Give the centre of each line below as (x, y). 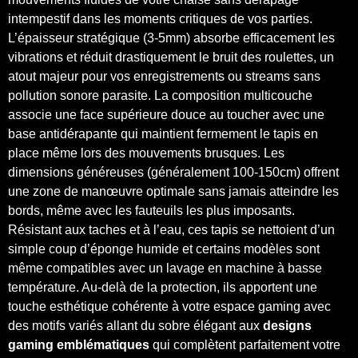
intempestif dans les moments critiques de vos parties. (160, 18)
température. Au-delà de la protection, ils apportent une (163, 287)
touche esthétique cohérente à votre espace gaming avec (169, 306)
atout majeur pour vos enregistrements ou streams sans (164, 76)
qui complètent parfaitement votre (245, 344)
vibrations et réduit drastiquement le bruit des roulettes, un (171, 57)
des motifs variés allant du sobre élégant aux (135, 325)
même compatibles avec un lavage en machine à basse (165, 268)
